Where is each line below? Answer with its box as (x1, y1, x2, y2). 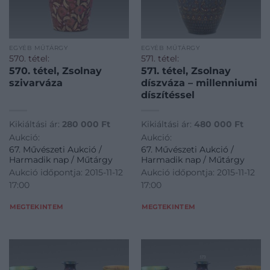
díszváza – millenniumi (140, 77, 257, 89)
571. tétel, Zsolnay (140, 65, 231, 77)
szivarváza (8, 77, 63, 89)
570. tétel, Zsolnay (8, 65, 102, 77)
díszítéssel (140, 89, 195, 101)
